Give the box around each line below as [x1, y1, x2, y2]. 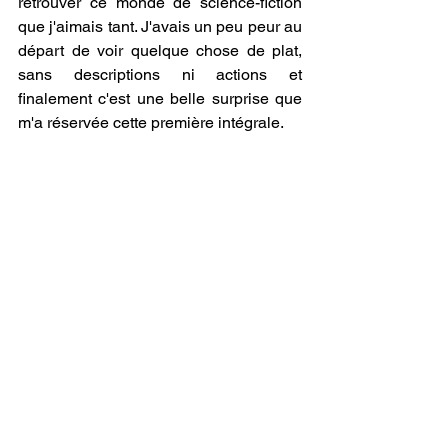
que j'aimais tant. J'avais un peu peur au [18, 17, 302, 36]
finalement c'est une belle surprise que [18, 89, 302, 108]
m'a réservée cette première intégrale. [18, 113, 284, 132]
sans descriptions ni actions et [18, 65, 302, 84]
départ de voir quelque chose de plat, [18, 41, 302, 60]
